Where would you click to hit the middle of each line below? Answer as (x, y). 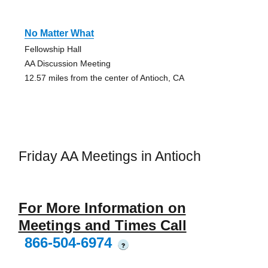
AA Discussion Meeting (67, 63)
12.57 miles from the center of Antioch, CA (104, 77)
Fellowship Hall (53, 49)
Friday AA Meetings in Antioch (109, 156)
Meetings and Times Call (102, 226)
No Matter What (59, 33)
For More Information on (102, 208)
